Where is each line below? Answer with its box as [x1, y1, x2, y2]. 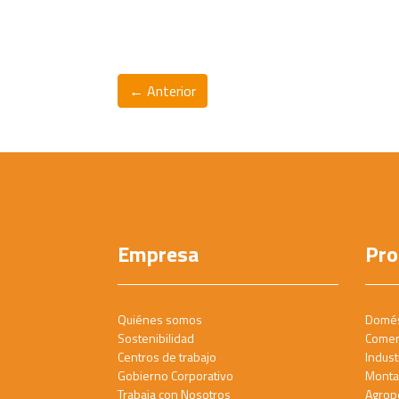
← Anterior [129, 80, 196, 102]
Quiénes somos [118, 310, 202, 330]
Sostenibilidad [118, 329, 194, 348]
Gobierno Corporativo [118, 366, 233, 386]
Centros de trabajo [118, 347, 216, 367]
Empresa [118, 238, 199, 271]
